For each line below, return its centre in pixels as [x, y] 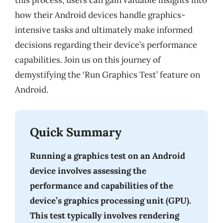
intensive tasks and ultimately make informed [104, 30]
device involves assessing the [88, 170]
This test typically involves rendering [105, 215]
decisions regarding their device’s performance [106, 45]
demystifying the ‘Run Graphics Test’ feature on [108, 75]
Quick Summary [76, 132]
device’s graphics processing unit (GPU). [111, 200]
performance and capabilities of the [102, 185]
